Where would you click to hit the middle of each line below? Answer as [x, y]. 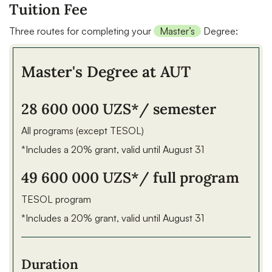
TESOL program [56, 199]
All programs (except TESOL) [83, 131]
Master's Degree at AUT [106, 72]
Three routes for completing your [81, 31]
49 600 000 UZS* [80, 178]
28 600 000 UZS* [80, 109]
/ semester [178, 109]
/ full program [189, 178]
